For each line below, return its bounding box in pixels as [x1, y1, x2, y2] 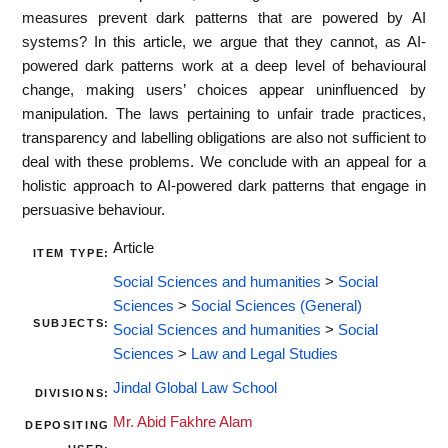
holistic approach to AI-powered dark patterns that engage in [22, 177, 426, 194]
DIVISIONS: [34, 387, 110, 400]
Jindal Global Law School [113, 380, 277, 397]
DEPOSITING [25, 419, 110, 432]
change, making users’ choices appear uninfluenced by [22, 81, 426, 98]
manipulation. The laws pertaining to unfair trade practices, [22, 105, 426, 122]
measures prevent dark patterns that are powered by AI [22, 9, 426, 26]
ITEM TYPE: [32, 247, 110, 260]
